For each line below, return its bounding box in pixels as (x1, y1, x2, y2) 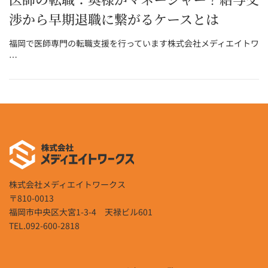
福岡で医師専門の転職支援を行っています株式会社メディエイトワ (9, 37, 259, 50)
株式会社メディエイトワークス (9, 178, 126, 190)
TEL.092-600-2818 (9, 219, 80, 232)
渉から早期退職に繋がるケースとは (9, 10, 219, 28)
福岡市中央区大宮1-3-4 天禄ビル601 (9, 205, 153, 218)
